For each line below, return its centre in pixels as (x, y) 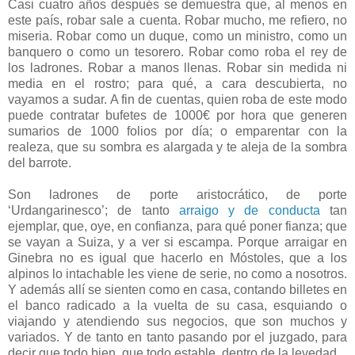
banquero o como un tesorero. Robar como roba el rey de (177, 52)
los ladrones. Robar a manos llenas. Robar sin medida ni (177, 68)
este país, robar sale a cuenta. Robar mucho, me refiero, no (177, 21)
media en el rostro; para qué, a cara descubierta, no (177, 84)
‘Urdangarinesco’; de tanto (94, 211)
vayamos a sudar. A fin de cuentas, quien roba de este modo (177, 100)
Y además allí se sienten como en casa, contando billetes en (177, 290)
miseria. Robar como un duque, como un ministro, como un (177, 36)
